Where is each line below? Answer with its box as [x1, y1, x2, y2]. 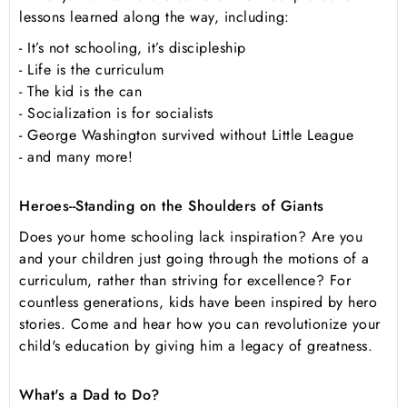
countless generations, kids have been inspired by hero [19, 292, 377, 313]
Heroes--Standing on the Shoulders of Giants [19, 195, 324, 217]
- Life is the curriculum [19, 59, 164, 81]
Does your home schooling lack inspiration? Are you [19, 226, 362, 248]
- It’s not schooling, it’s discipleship [19, 37, 246, 59]
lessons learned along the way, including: [19, 6, 290, 28]
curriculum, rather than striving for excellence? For [19, 270, 351, 292]
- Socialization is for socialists [19, 103, 213, 124]
